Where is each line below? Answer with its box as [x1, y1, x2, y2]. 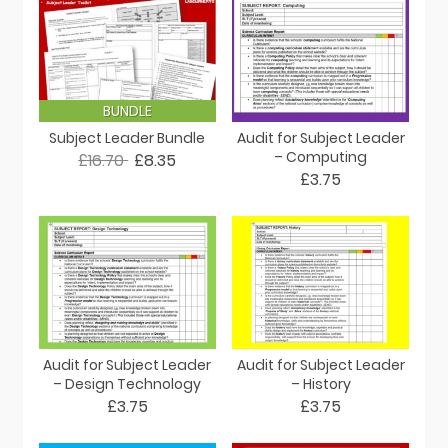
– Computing [274, 147, 368, 168]
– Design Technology [53, 374, 202, 395]
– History [290, 374, 351, 395]
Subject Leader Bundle [49, 128, 206, 149]
